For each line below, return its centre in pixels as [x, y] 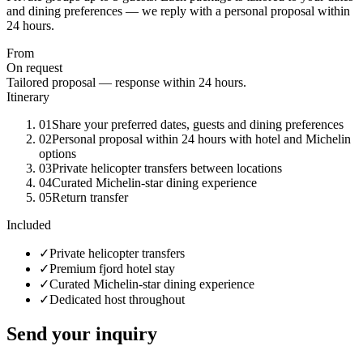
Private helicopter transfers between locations [167, 168]
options [58, 153]
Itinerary [28, 96]
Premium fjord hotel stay [112, 268]
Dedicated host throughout [117, 299]
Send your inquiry [82, 333]
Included [29, 224]
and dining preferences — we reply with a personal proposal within [178, 11]
